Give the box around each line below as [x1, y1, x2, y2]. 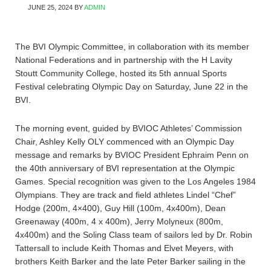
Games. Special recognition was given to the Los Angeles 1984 [15, 177, 256, 186]
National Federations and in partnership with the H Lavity [15, 55, 232, 65]
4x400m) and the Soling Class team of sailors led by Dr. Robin [15, 230, 252, 240]
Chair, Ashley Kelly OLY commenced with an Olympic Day [15, 137, 234, 146]
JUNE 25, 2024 [28, 4, 73, 11]
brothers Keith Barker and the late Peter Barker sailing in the [15, 256, 246, 266]
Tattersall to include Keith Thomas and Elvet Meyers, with [15, 243, 233, 253]
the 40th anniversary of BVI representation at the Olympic [15, 163, 235, 173]
